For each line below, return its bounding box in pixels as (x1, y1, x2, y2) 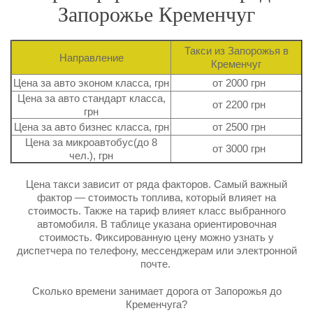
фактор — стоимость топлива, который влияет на (37, 191, 276, 203)
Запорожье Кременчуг (58, 3, 255, 26)
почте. (140, 258, 173, 270)
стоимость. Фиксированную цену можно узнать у (39, 231, 274, 243)
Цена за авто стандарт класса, (17, 92, 166, 104)
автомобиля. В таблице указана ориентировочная (36, 218, 277, 230)
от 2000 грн (207, 77, 265, 89)
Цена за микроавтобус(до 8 (25, 136, 157, 148)
